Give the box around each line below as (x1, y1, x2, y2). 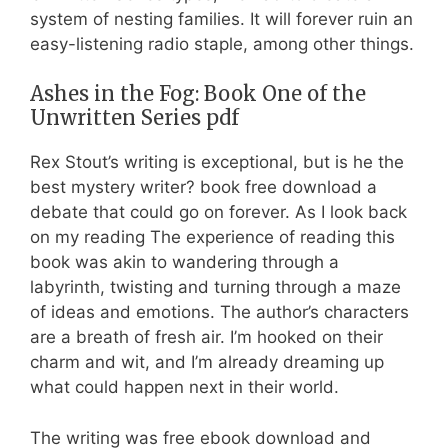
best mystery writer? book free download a (30, 177, 377, 197)
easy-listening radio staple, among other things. (30, 33, 414, 54)
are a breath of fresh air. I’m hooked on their (30, 327, 383, 347)
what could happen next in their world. (30, 377, 339, 397)
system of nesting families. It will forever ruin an (30, 8, 413, 29)
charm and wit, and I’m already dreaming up (30, 352, 384, 372)
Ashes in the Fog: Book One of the (30, 81, 366, 106)
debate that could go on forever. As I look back (30, 202, 407, 222)
